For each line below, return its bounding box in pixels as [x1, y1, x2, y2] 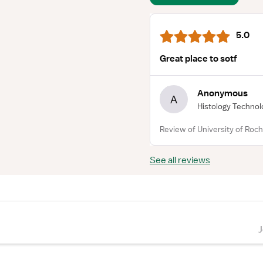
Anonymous [197, 87, 248, 99]
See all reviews [150, 154, 210, 166]
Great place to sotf [160, 53, 237, 65]
